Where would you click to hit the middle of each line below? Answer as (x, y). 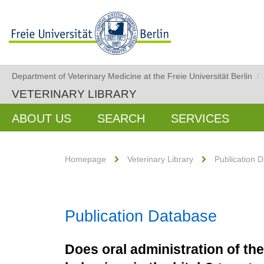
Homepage (85, 159)
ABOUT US (42, 118)
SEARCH (121, 118)
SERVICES (200, 118)
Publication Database (141, 216)
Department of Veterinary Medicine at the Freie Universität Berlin (132, 76)
